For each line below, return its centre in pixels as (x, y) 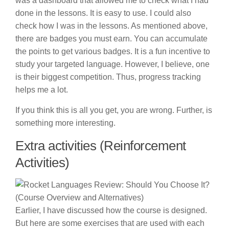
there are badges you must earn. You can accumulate (111, 38)
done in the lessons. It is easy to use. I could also (103, 13)
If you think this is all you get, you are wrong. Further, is (114, 110)
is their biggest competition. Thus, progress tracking (108, 77)
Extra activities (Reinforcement (101, 146)
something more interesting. (65, 123)
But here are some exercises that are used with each (110, 223)
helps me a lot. (42, 89)
